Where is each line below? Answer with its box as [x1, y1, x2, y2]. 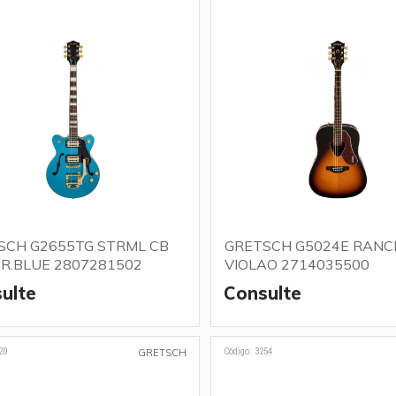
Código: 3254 [224, 346, 273, 357]
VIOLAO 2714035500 [225, 255, 370, 273]
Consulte [224, 282, 302, 304]
